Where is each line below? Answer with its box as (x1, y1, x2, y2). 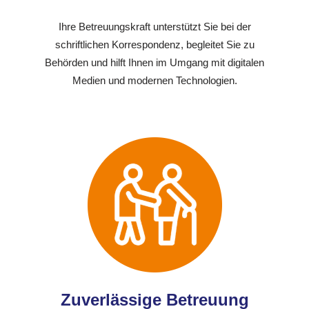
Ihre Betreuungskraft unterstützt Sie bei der (58, 21, 251, 33)
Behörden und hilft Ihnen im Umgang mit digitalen (45, 57, 264, 69)
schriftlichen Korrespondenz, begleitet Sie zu (54, 39, 255, 51)
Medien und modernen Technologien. (72, 74, 237, 87)
